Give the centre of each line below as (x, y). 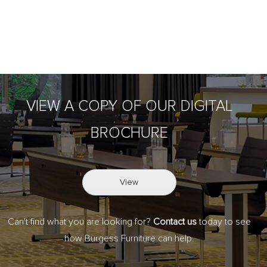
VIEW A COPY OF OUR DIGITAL (129, 106)
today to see (223, 221)
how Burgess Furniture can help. (129, 238)
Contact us (175, 221)
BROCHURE (129, 133)
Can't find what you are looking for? (80, 221)
